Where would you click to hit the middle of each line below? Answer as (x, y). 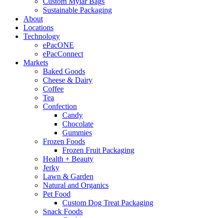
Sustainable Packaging (77, 10)
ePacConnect (63, 54)
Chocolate (78, 124)
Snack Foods (63, 211)
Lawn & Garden (68, 176)
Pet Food (57, 194)
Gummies (77, 133)
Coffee (53, 89)
